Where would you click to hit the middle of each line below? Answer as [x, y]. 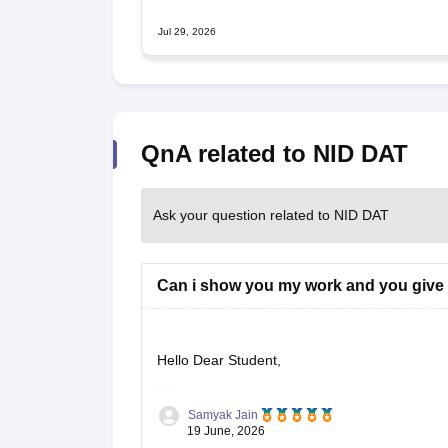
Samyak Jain [222, 414]
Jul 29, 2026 [186, 31]
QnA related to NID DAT [274, 153]
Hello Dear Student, [220, 359]
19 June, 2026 [225, 430]
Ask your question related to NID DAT [270, 214]
